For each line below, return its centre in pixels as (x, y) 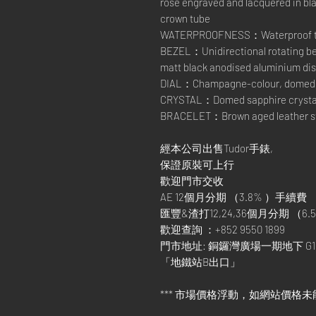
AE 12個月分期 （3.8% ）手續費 (233, 197)
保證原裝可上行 (197, 164)
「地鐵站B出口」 (200, 262)
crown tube (185, 18)
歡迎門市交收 (192, 181)
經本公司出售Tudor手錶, (217, 148)
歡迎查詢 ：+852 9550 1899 (223, 229)
